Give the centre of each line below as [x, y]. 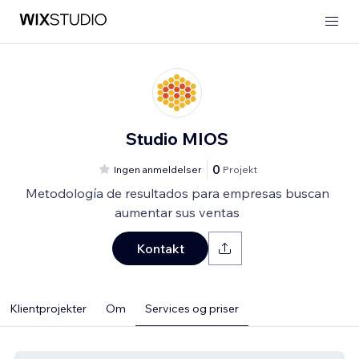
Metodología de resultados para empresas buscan [177, 193]
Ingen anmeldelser [158, 169]
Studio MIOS [177, 139]
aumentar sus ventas [177, 212]
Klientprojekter [48, 309]
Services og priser [192, 309]
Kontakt [160, 248]
